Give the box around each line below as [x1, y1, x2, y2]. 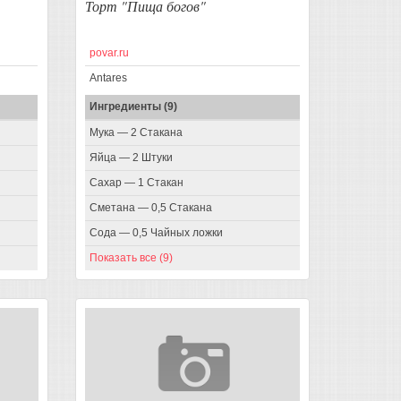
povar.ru [89, 47, 129, 60]
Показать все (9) [89, 252, 173, 265]
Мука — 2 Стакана [89, 126, 183, 140]
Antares [89, 72, 127, 85]
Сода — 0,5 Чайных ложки [89, 226, 223, 240]
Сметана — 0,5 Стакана [89, 201, 212, 215]
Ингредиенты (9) [89, 100, 177, 114]
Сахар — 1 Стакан [89, 176, 183, 190]
